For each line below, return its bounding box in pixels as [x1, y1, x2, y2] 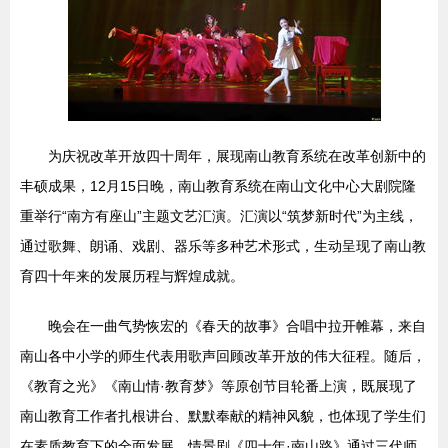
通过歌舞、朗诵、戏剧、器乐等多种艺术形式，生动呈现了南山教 [20, 238, 426, 254]
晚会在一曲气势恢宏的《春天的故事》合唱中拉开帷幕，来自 [48, 318, 426, 334]
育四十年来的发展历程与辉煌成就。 [20, 268, 244, 284]
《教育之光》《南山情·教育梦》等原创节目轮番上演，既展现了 [20, 378, 417, 394]
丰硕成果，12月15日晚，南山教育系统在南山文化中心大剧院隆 [20, 178, 416, 194]
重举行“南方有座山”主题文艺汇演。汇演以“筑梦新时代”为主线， [20, 208, 418, 224]
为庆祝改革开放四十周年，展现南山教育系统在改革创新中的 [48, 148, 426, 164]
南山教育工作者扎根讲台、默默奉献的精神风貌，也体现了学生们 [20, 408, 426, 424]
